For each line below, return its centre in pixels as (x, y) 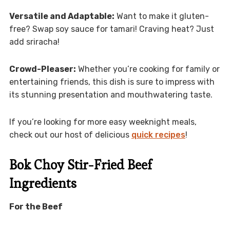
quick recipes (158, 135)
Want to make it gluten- (161, 16)
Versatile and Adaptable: (62, 16)
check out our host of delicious (70, 135)
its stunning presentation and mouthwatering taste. (111, 94)
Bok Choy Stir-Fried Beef (80, 165)
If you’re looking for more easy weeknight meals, (103, 122)
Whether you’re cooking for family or (148, 69)
